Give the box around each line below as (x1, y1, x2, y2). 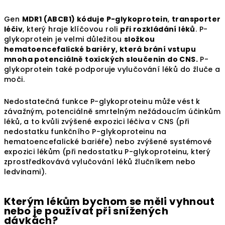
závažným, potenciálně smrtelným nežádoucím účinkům (4, 106, 220, 117)
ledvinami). (4, 167, 47, 177)
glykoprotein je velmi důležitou (4, 34, 124, 45)
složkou (124, 34, 155, 45)
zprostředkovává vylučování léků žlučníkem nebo (4, 157, 196, 167)
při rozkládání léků (120, 24, 195, 35)
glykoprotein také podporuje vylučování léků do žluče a (4, 64, 220, 75)
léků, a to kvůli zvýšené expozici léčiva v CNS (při (4, 117, 189, 127)
